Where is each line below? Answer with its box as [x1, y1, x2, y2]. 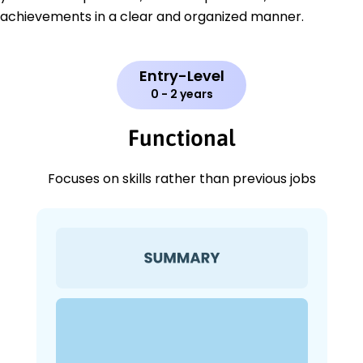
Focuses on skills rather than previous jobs [47, 169, 316, 188]
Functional [128, 124, 235, 151]
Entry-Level [139, 65, 224, 86]
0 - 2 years [150, 85, 213, 102]
